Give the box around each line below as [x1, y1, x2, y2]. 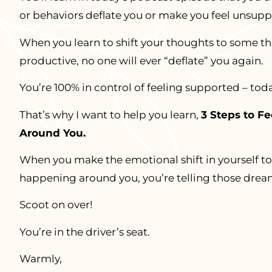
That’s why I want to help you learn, [19, 108, 201, 121]
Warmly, [19, 253, 62, 265]
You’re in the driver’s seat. [19, 225, 150, 238]
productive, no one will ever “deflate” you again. [19, 54, 263, 67]
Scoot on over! [19, 199, 92, 211]
